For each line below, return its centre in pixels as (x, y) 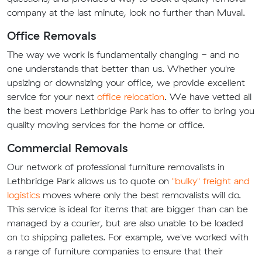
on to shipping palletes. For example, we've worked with (128, 237)
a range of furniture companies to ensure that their (115, 251)
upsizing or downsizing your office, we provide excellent (126, 83)
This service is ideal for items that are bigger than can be (127, 209)
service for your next (52, 97)
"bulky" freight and (211, 181)
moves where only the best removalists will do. (140, 195)
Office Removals (51, 36)
